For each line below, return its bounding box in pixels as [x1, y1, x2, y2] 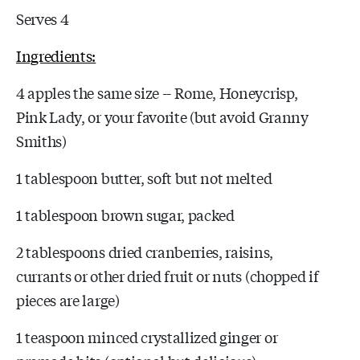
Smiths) [16, 129, 67, 151]
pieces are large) [16, 288, 120, 310]
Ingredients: [16, 44, 96, 66]
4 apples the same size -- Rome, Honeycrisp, [16, 81, 298, 103]
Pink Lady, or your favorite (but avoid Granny [16, 105, 309, 127]
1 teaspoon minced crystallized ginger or [16, 325, 278, 347]
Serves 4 [16, 7, 69, 29]
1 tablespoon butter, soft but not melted [16, 166, 272, 188]
